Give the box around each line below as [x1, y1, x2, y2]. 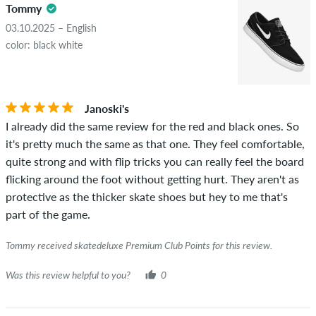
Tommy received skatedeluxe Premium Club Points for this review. [6, 238, 272, 251]
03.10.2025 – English [6, 21, 97, 34]
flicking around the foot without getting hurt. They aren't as [6, 171, 299, 186]
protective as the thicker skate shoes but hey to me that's [6, 189, 288, 203]
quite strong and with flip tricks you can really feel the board [6, 154, 304, 168]
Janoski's [85, 101, 129, 115]
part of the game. [6, 207, 90, 221]
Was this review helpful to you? [6, 268, 130, 281]
